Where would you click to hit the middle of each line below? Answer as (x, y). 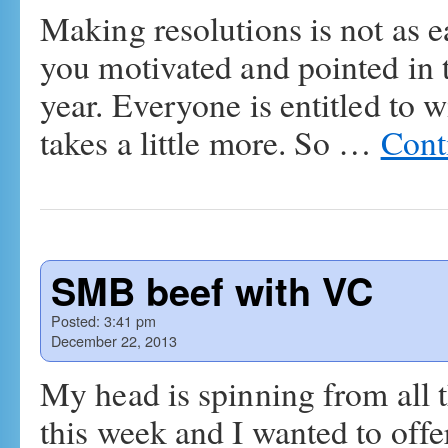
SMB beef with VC (212, 290)
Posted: (75, 320)
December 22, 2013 (114, 340)
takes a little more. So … (210, 142)
